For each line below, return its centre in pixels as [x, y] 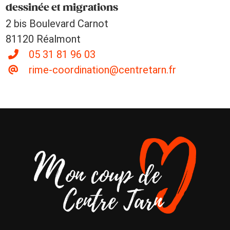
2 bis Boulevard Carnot [57, 24]
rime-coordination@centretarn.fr [103, 70]
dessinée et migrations [62, 8]
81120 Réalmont [43, 39]
